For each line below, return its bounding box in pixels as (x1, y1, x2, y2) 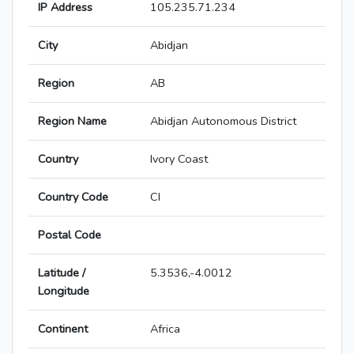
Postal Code (38, 227, 101, 243)
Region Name (38, 113, 107, 130)
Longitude (38, 283, 89, 299)
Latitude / (38, 265, 85, 281)
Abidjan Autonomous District (150, 113, 296, 130)
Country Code (38, 189, 108, 205)
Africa (150, 321, 180, 337)
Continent (38, 321, 88, 337)
